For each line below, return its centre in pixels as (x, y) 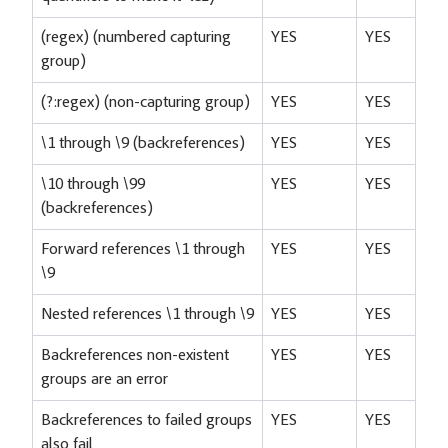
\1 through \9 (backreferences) (143, 143)
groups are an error (104, 379)
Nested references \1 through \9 (147, 314)
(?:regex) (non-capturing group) (145, 102)
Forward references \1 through (143, 249)
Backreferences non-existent (135, 355)
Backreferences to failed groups (146, 420)
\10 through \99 (93, 184)
